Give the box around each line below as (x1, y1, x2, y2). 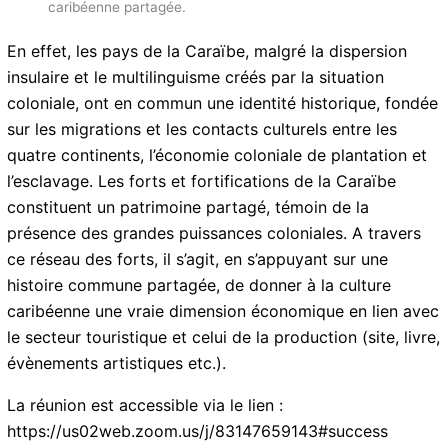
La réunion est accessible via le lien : (7, 395, 284, 416)
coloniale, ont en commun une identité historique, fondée (7, 93, 439, 114)
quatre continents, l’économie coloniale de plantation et (7, 145, 428, 166)
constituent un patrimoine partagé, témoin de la (7, 197, 370, 218)
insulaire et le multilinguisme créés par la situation (7, 67, 385, 88)
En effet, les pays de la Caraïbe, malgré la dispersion (7, 41, 408, 62)
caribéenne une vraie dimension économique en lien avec (7, 301, 440, 322)
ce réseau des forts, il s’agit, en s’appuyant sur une (7, 249, 389, 270)
